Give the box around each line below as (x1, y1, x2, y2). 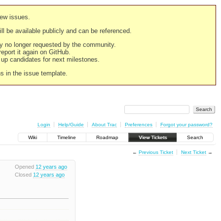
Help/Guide (58, 121, 84, 127)
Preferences (124, 121, 152, 127)
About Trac (91, 121, 117, 127)
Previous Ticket (138, 149, 173, 155)
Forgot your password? (160, 121, 213, 127)
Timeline (57, 135, 76, 141)
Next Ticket (181, 149, 206, 155)
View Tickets (139, 135, 167, 141)
